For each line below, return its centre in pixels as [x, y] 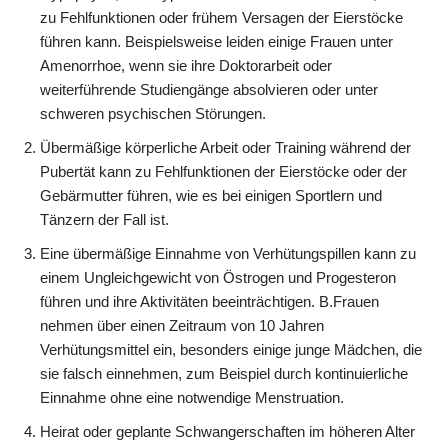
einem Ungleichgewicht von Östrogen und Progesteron [218, 277]
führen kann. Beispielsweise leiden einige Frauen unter [216, 41]
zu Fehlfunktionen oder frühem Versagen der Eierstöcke [221, 17]
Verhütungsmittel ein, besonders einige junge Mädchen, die [231, 349]
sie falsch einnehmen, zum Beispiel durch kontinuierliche [224, 373]
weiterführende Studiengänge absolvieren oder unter [209, 89]
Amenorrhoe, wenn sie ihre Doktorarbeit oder [186, 65]
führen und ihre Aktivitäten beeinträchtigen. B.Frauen [209, 301]
